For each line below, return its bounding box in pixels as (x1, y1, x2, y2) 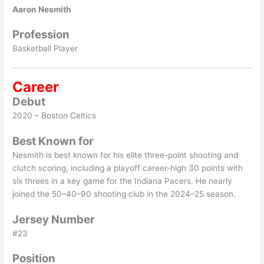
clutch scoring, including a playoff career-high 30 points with (12, 163, 243, 173)
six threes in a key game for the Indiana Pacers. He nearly (12, 176, 233, 186)
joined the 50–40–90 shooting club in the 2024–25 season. (12, 189, 236, 199)
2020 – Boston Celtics (12, 110, 97, 120)
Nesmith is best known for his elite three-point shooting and (12, 150, 239, 160)
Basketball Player (12, 44, 78, 54)
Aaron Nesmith (12, 4, 72, 14)
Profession (12, 28, 70, 42)
